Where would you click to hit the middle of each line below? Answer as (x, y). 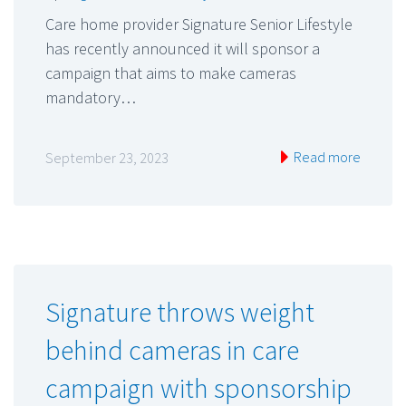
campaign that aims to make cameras (171, 73)
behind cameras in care (172, 349)
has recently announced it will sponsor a (183, 49)
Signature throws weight (180, 311)
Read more (326, 156)
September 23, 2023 (107, 157)
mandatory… (91, 98)
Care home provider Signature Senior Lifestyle (199, 24)
